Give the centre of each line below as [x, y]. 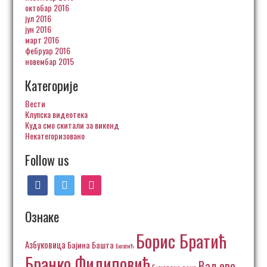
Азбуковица [46, 244]
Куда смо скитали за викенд [72, 125]
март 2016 [42, 40]
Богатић [125, 246]
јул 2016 [38, 18]
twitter [65, 180]
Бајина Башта [91, 245]
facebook [42, 180]
